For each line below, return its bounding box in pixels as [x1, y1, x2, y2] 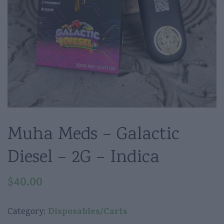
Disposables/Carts [48, 205, 127, 220]
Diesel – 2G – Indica [7, 145, 159, 171]
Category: [7, 205, 48, 219]
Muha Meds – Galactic [7, 122, 179, 148]
